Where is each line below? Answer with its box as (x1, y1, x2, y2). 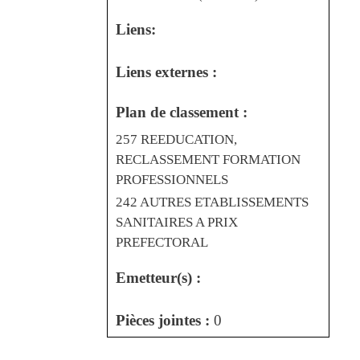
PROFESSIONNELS (116, 171, 228, 187)
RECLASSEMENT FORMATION (116, 151, 301, 167)
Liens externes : (116, 63, 217, 80)
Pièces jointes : (116, 311, 214, 329)
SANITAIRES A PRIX (116, 214, 238, 230)
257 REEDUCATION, (116, 131, 237, 147)
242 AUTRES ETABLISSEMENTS (116, 194, 309, 210)
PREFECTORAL (116, 234, 208, 250)
